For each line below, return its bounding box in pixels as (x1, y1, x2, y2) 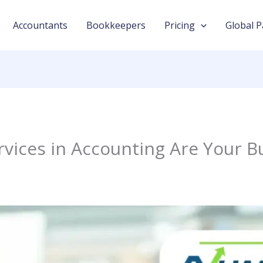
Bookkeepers (86, 19, 146, 32)
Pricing (164, 19, 195, 32)
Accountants (13, 19, 68, 32)
